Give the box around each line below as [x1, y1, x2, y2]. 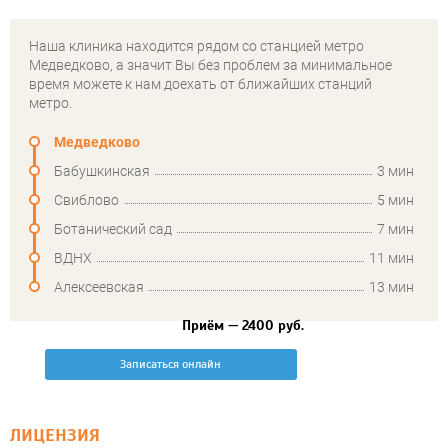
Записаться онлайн [120, 357, 222, 372]
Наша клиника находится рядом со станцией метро [29, 38, 364, 55]
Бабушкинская [54, 163, 150, 180]
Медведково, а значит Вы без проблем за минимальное [29, 57, 392, 74]
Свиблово [54, 192, 119, 209]
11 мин [369, 250, 414, 267]
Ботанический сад [54, 221, 172, 238]
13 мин [369, 279, 414, 296]
